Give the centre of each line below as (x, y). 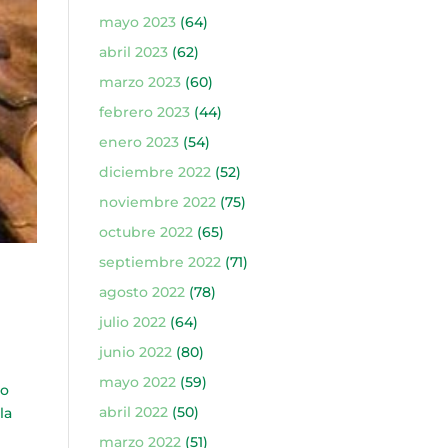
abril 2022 (133, 412)
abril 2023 (133, 52)
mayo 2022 (137, 382)
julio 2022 (132, 322)
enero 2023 (138, 142)
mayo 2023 (137, 22)
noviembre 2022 (157, 202)
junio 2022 (135, 352)
